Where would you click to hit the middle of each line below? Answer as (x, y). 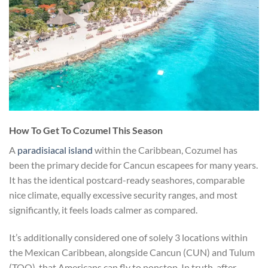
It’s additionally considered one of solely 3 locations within (128, 237)
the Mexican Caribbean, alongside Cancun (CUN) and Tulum (132, 252)
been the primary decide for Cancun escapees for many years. (133, 165)
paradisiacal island (55, 150)
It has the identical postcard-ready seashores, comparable (127, 180)
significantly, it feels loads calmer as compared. (103, 210)
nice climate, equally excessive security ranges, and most (123, 195)
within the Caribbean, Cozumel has (165, 150)
